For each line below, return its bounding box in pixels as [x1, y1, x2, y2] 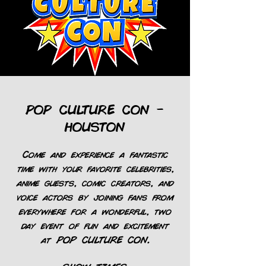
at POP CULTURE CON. [40, 233, 150, 245]
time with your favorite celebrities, [16, 161, 174, 174]
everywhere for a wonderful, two [18, 204, 172, 217]
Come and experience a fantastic [22, 147, 168, 160]
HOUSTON [64, 117, 126, 134]
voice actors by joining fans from [16, 190, 174, 202]
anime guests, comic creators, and [16, 176, 174, 188]
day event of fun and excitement [21, 218, 169, 231]
